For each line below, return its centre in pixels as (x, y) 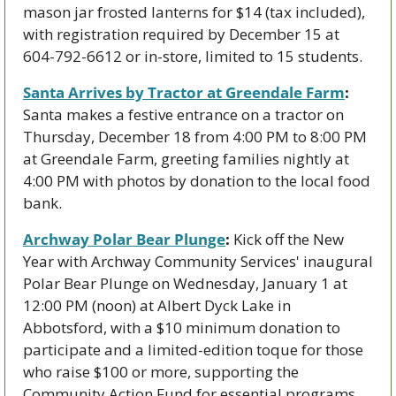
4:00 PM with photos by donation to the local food (197, 181)
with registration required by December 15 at (181, 34)
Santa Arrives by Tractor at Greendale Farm (184, 93)
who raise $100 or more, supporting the (161, 372)
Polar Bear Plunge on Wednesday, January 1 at (185, 284)
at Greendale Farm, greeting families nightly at (186, 159)
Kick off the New (287, 240)
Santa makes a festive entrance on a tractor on (183, 115)
